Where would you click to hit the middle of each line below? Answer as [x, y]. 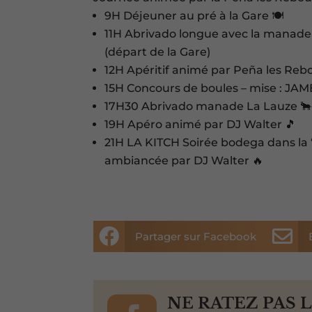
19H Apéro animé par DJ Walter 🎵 [201, 125]
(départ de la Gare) [158, 52]
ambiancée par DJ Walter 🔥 [184, 161]
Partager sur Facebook [196, 236]
